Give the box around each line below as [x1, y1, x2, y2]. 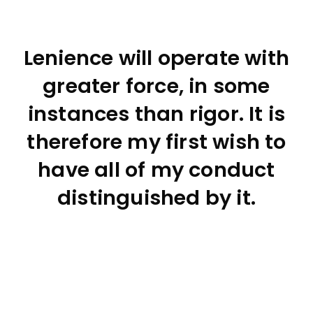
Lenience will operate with [23, 44, 290, 72]
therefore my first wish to [27, 128, 286, 156]
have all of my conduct [38, 156, 275, 184]
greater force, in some [43, 72, 270, 100]
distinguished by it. [57, 184, 256, 212]
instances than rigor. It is [27, 100, 286, 128]
